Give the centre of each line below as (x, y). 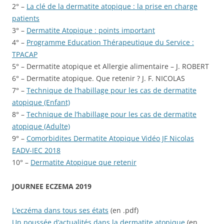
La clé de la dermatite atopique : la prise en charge (112, 6)
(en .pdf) (123, 210)
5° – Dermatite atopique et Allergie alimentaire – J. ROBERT (110, 66)
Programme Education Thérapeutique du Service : (110, 42)
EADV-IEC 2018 (36, 150)
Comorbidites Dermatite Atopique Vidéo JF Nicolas (110, 138)
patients (26, 18)
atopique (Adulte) (41, 126)
